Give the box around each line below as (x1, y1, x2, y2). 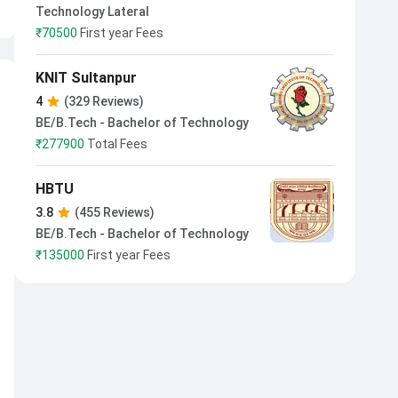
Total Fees (87, 137, 147, 151)
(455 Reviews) (75, 205, 155, 219)
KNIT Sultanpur (36, 69, 137, 86)
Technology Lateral (36, 4, 149, 19)
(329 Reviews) (64, 94, 144, 108)
